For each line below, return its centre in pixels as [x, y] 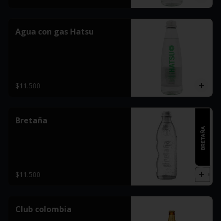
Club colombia [43, 209]
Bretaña [31, 120]
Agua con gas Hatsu [55, 32]
